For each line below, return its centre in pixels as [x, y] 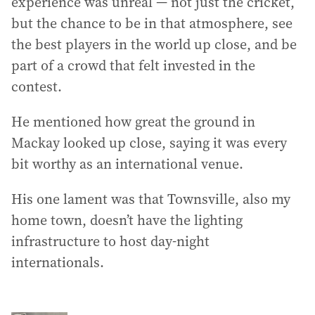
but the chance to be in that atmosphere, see [152, 23]
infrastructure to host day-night [110, 241]
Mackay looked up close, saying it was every [149, 142]
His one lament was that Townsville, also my [151, 199]
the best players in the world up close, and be [154, 44]
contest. [37, 86]
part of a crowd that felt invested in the [133, 65]
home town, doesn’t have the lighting [127, 220]
